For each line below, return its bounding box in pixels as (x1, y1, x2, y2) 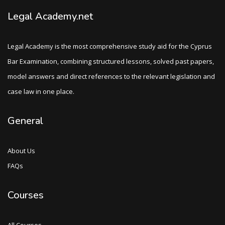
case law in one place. (8, 86, 74, 96)
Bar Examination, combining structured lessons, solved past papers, (8, 56, 214, 66)
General (8, 114, 43, 128)
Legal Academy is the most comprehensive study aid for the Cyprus (8, 41, 212, 51)
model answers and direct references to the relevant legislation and (8, 71, 215, 81)
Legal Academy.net (8, 9, 93, 23)
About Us (8, 146, 35, 155)
